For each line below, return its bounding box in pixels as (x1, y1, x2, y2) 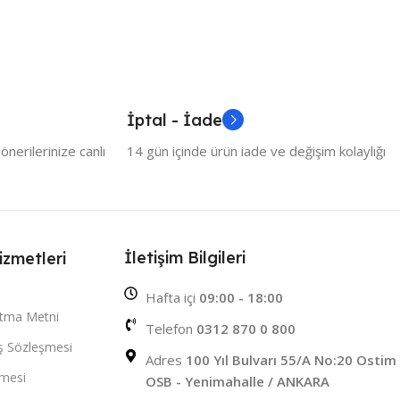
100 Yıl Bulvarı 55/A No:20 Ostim (186, 351, 397, 370)
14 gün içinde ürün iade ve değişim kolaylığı (127, 142, 386, 161)
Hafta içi (146, 288, 200, 307)
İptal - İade (127, 110, 222, 131)
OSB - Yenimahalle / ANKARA (146, 372, 330, 391)
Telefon (146, 320, 197, 338)
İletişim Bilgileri (124, 247, 246, 269)
